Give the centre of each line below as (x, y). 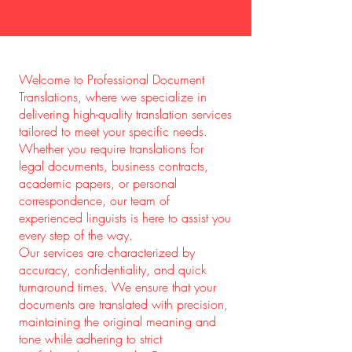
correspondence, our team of (94, 200)
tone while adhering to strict (90, 339)
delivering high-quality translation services (125, 114)
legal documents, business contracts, (114, 166)
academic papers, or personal (98, 183)
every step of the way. (76, 235)
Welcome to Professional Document (112, 79)
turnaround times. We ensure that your (117, 287)
